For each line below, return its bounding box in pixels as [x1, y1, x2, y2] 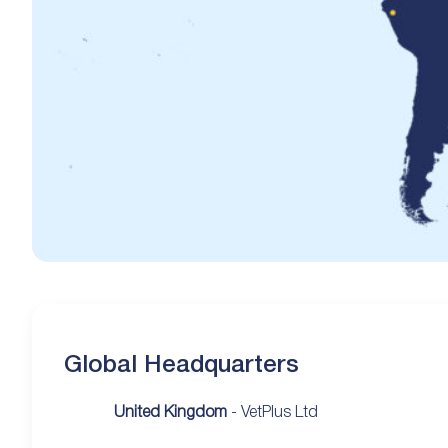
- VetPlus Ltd [227, 405, 318, 420]
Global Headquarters [64, 354, 299, 377]
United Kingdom [114, 405, 227, 420]
